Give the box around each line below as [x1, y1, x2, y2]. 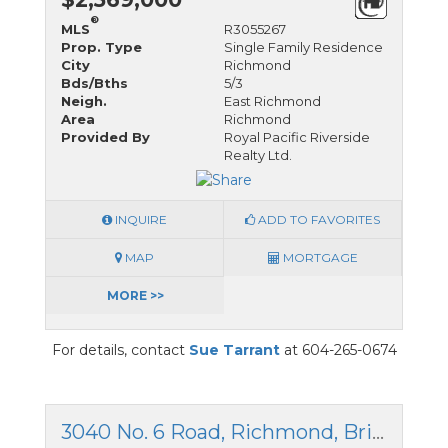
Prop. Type [61, 38, 142, 55]
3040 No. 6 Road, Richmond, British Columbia [372, 419, 384, 444]
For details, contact [51, 340, 189, 359]
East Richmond [224, 92, 321, 109]
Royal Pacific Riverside [224, 128, 370, 145]
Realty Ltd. [224, 146, 292, 163]
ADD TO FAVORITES [255, 211, 380, 227]
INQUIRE [112, 211, 167, 227]
